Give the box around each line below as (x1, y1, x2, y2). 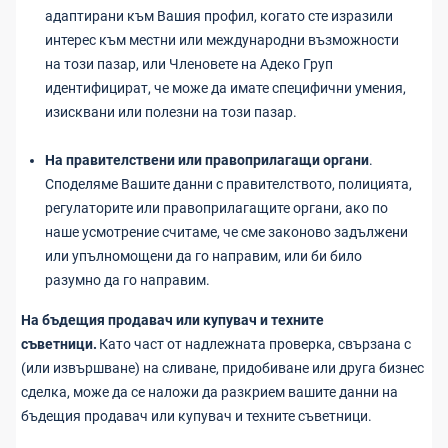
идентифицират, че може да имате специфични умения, (45, 80, 406, 96)
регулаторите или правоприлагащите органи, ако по (45, 200, 388, 216)
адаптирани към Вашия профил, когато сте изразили (45, 8, 393, 24)
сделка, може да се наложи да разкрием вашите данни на (21, 384, 398, 400)
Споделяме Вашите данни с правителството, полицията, (45, 176, 412, 192)
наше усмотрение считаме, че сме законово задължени (45, 224, 408, 240)
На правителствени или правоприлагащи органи (45, 152, 369, 168)
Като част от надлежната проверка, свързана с (97, 336, 411, 352)
